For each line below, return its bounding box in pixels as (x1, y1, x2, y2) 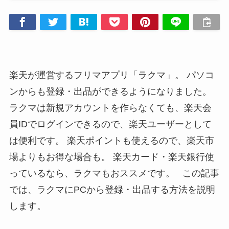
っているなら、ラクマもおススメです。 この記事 (9, 168, 219, 178)
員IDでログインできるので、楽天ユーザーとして (9, 119, 212, 129)
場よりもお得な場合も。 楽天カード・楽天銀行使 (9, 151, 214, 162)
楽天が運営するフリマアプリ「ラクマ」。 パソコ (9, 70, 214, 80)
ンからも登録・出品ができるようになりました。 (9, 86, 212, 97)
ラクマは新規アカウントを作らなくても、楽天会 (9, 102, 212, 113)
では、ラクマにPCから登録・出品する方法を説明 (9, 184, 215, 195)
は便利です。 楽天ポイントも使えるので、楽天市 (9, 135, 214, 146)
